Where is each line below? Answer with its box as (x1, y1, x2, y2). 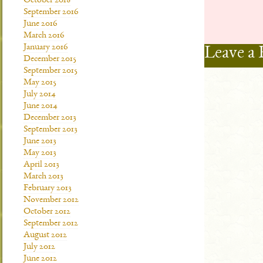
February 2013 (23, 184, 72, 193)
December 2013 (23, 113, 76, 123)
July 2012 (23, 242, 55, 252)
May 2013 (23, 149, 56, 158)
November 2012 (23, 195, 79, 205)
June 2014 (23, 102, 58, 111)
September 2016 (23, 8, 78, 17)
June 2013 (23, 137, 56, 146)
